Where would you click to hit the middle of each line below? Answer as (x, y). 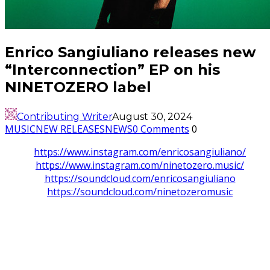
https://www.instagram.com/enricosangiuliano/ (140, 152)
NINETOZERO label (78, 87)
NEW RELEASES (70, 129)
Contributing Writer (64, 117)
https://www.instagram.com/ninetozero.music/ (140, 165)
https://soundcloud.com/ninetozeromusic (140, 192)
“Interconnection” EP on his (112, 70)
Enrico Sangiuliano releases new (130, 52)
